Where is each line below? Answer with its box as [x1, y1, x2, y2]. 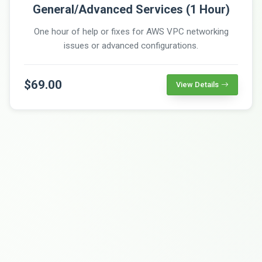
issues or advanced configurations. [64, 40, 198, 51]
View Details [176, 80, 219, 89]
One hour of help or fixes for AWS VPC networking [33, 26, 229, 37]
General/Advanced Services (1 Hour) [32, 2, 230, 16]
